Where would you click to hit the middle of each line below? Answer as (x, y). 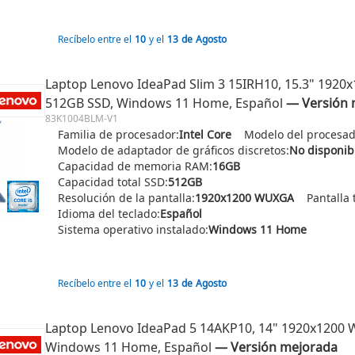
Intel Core (205, 134)
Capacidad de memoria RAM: (135, 166)
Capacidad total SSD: (113, 182)
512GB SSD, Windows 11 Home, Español (164, 103)
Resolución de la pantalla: (126, 198)
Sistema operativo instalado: (133, 229)
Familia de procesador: (118, 134)
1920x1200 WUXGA (244, 198)
